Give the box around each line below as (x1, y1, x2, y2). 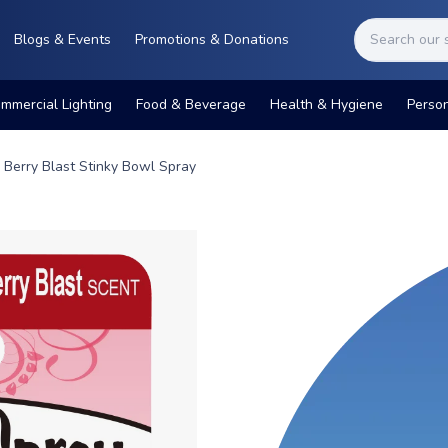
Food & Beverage (135, 95, 246, 114)
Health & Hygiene (269, 95, 383, 114)
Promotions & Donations (134, 30, 289, 49)
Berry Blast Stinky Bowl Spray (4, 157, 197, 176)
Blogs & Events (13, 30, 111, 49)
